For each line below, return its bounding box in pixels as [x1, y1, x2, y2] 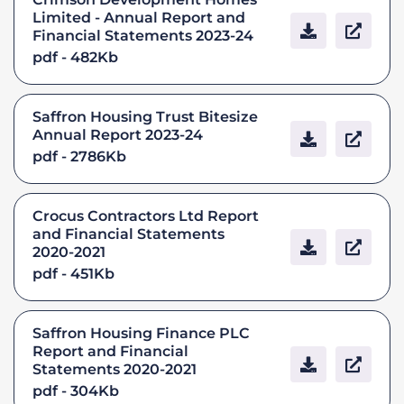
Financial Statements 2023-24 [32, 26, 253, 44]
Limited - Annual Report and [32, 8, 245, 26]
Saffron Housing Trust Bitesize [32, 107, 258, 125]
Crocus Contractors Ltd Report [32, 207, 259, 225]
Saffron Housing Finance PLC [32, 324, 250, 342]
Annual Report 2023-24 [32, 125, 203, 143]
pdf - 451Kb [32, 264, 115, 282]
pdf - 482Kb [32, 48, 118, 66]
